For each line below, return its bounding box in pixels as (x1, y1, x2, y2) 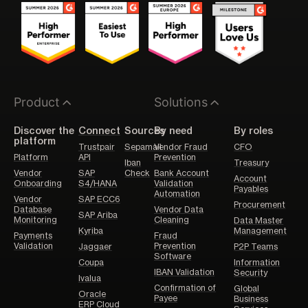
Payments (14, 232, 52, 241)
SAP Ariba (78, 211, 118, 220)
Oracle (78, 290, 106, 299)
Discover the (14, 126, 74, 137)
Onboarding (14, 179, 62, 188)
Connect (78, 126, 120, 137)
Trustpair (78, 143, 115, 152)
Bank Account (154, 169, 209, 178)
